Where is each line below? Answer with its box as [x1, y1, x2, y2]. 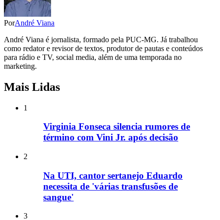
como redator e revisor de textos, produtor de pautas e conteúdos [4, 44, 203, 53]
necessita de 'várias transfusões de [43, 181, 178, 192]
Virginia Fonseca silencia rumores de [43, 121, 190, 132]
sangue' [43, 192, 74, 202]
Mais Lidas [4, 80, 60, 93]
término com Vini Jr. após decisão [43, 132, 178, 143]
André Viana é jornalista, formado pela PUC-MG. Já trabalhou [4, 35, 198, 44]
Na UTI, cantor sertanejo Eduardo [43, 170, 183, 181]
